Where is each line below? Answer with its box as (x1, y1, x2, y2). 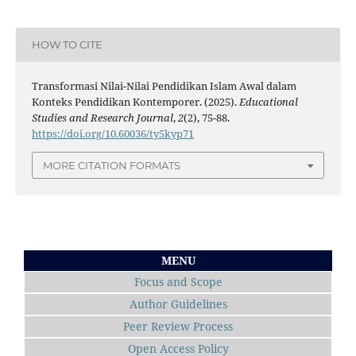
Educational (238, 94, 298, 109)
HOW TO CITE (31, 38, 103, 52)
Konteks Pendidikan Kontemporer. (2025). (31, 94, 239, 109)
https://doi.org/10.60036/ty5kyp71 (31, 126, 194, 141)
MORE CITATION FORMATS (43, 159, 180, 172)
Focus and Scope (133, 274, 222, 290)
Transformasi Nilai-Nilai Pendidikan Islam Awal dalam (31, 78, 296, 93)
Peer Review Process (123, 319, 233, 335)
